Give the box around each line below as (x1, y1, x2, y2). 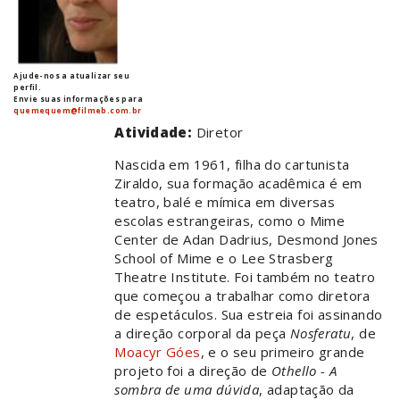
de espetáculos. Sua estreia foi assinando (114, 305, 383, 324)
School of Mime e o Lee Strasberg (114, 249, 334, 268)
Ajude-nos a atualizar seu (13, 71, 130, 81)
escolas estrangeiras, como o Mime (114, 212, 346, 230)
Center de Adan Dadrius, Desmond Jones (114, 230, 379, 249)
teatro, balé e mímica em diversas (114, 193, 336, 212)
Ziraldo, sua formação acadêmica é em (114, 174, 362, 193)
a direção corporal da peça (114, 324, 290, 343)
